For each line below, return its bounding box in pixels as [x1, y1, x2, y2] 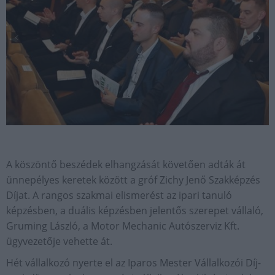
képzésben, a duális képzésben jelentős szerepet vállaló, [6, 203, 263, 217]
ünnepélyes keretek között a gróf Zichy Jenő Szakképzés [6, 172, 260, 187]
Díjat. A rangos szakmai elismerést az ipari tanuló [6, 188, 232, 202]
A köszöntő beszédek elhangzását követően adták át [6, 157, 246, 171]
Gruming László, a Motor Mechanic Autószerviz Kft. [6, 219, 239, 233]
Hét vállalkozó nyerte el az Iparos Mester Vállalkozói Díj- [6, 255, 261, 269]
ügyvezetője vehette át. [6, 234, 112, 248]
